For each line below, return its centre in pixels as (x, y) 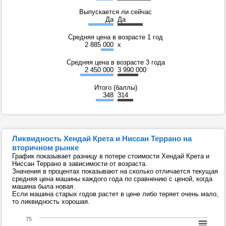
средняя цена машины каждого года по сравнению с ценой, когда (112, 179)
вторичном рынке (45, 148)
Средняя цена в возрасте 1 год (116, 37)
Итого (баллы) (116, 88)
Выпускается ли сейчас (116, 12)
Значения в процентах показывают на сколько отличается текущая (115, 172)
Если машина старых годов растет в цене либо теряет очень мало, (115, 194)
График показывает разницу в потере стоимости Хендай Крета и (111, 156)
